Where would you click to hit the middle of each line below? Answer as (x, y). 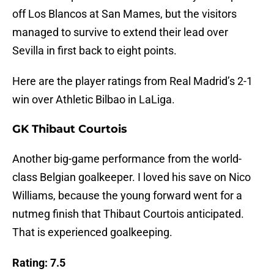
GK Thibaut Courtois (70, 129)
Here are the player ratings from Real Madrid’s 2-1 (132, 81)
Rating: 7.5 (39, 263)
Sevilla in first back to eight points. (94, 51)
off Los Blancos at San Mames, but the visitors (124, 14)
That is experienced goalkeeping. (92, 232)
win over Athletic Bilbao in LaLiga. (94, 100)
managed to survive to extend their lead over (120, 32)
